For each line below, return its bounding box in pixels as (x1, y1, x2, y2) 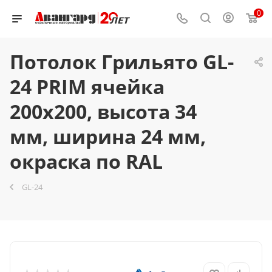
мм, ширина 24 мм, (10, 123, 206, 149)
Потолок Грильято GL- (10, 49, 234, 75)
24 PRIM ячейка (10, 73, 165, 100)
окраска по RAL (10, 148, 163, 174)
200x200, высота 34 (10, 98, 197, 124)
